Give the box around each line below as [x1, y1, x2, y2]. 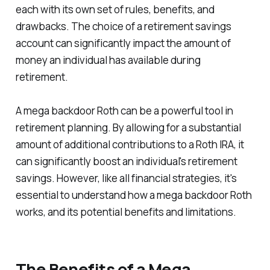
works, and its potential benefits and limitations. [15, 204, 236, 219]
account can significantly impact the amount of [15, 36, 231, 50]
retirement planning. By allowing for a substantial [15, 120, 241, 134]
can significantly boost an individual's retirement [15, 154, 237, 168]
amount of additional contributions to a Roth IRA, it [15, 137, 244, 151]
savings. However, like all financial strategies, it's [15, 171, 237, 185]
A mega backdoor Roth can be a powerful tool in [15, 103, 233, 118]
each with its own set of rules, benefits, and [15, 2, 215, 16]
